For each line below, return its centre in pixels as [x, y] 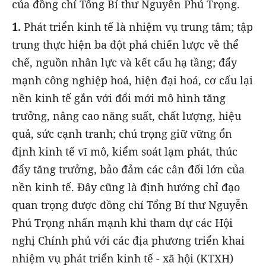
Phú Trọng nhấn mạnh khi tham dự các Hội [122, 223]
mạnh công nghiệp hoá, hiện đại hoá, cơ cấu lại [132, 80]
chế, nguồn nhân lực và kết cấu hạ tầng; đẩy [124, 63]
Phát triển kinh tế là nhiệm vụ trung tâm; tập [137, 27]
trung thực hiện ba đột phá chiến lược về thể [125, 45]
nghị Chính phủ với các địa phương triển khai [128, 241]
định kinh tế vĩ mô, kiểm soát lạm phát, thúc [125, 152]
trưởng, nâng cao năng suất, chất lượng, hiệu [126, 116]
